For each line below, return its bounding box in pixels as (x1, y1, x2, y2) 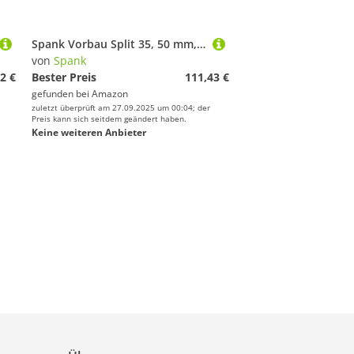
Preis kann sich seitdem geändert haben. (32, 113, 186, 124)
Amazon (92, 87, 128, 100)
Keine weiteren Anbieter (32, 126, 146, 139)
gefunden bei (32, 87, 92, 100)
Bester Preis (32, 70, 96, 85)
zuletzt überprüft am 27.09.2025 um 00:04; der (32, 102, 210, 113)
